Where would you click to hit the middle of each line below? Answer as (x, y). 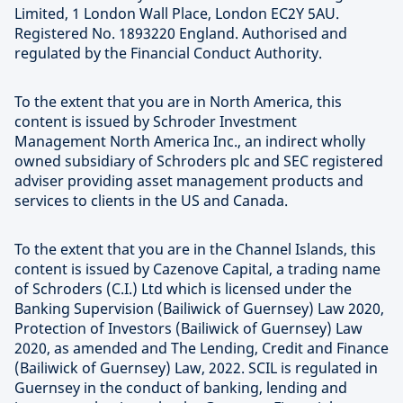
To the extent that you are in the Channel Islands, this (195, 249)
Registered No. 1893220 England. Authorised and (181, 33)
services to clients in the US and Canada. (151, 201)
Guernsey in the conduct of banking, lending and (181, 388)
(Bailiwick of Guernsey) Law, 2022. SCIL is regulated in (196, 368)
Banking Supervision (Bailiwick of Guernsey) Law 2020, (199, 309)
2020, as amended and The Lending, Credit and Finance (201, 348)
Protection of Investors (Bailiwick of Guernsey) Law (188, 328)
